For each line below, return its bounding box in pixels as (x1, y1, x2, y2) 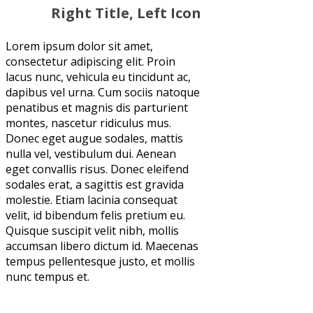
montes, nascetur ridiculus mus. (6, 115, 171, 131)
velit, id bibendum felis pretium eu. (6, 207, 185, 223)
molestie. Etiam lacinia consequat (6, 191, 177, 208)
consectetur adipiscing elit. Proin (6, 53, 175, 69)
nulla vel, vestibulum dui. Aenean (6, 145, 176, 161)
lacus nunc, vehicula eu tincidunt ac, (6, 68, 191, 85)
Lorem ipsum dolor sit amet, (6, 38, 153, 54)
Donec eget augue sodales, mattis (6, 130, 183, 146)
